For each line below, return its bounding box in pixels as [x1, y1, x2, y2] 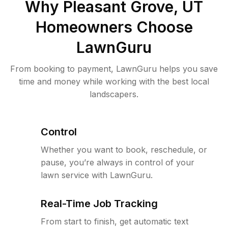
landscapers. [90, 89, 138, 100]
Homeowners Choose [35, 18, 193, 37]
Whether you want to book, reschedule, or [41, 145, 207, 155]
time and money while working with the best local [19, 76, 209, 87]
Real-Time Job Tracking [41, 197, 158, 210]
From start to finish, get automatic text [41, 216, 188, 227]
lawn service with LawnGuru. [41, 170, 153, 181]
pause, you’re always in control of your [41, 157, 194, 168]
